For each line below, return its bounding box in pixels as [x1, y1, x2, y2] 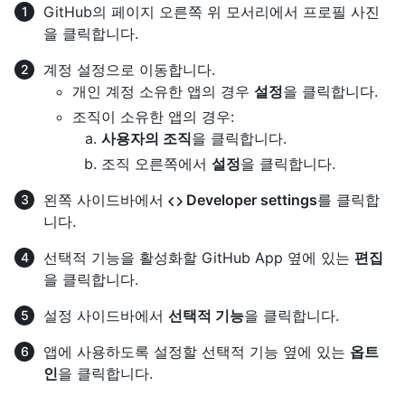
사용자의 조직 [101, 129, 192, 148]
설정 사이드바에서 [43, 306, 168, 325]
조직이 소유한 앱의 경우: [72, 108, 234, 127]
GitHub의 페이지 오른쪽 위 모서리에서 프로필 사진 [43, 3, 380, 22]
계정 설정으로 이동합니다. [43, 61, 215, 80]
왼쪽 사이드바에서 [43, 191, 168, 210]
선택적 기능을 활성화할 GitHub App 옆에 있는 [43, 249, 354, 268]
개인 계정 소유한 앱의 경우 [72, 82, 254, 101]
